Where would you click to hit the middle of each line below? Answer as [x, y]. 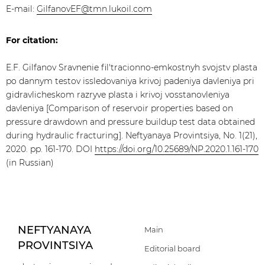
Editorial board [172, 248]
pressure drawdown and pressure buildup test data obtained [130, 122]
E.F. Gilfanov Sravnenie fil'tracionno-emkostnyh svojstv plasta [132, 67]
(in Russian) [30, 163]
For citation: [32, 40]
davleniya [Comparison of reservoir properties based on [119, 108]
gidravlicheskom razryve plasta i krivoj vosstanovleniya [118, 95]
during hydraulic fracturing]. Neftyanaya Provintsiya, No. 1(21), [132, 135]
